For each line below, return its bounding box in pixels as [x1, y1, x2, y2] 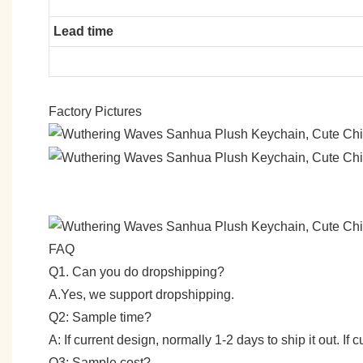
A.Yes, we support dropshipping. [49, 288, 234, 301]
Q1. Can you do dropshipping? [49, 265, 224, 279]
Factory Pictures [49, 104, 142, 118]
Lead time [53, 23, 113, 38]
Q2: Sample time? [49, 310, 152, 324]
